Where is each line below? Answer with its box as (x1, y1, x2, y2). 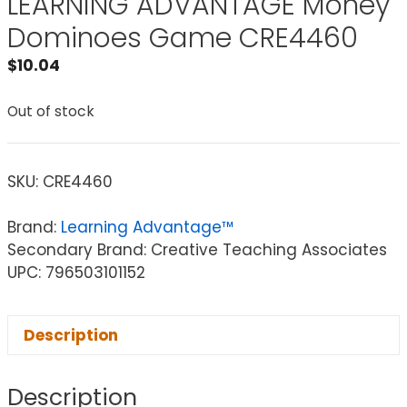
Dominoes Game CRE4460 (7, 19, 358, 58)
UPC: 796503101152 (7, 262, 145, 284)
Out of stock (7, 101, 94, 121)
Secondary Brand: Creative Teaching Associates (7, 239, 387, 262)
